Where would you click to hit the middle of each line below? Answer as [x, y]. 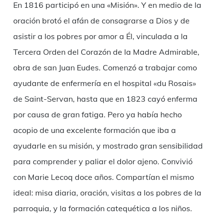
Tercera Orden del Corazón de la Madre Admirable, [106, 52]
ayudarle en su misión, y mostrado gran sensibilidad [108, 146]
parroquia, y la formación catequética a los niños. [102, 208]
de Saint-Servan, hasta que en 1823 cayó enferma [105, 99]
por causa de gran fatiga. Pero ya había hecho [97, 115]
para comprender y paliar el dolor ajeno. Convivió [103, 162]
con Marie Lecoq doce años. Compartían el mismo [103, 177]
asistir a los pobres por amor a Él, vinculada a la [100, 36]
